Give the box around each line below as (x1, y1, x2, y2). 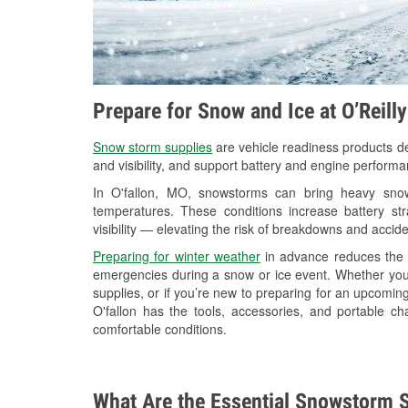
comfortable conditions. (93, 320, 227, 339)
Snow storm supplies (93, 138, 213, 157)
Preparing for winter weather (93, 247, 260, 266)
